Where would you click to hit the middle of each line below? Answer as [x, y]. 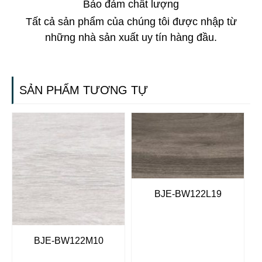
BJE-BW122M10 [68, 241]
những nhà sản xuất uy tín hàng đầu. [131, 37]
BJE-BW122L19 [188, 194]
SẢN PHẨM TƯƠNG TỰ [84, 90]
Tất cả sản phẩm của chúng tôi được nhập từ [131, 21]
